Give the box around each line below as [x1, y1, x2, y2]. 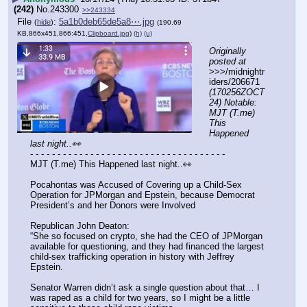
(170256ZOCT [209, 86, 265, 97]
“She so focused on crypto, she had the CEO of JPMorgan [30, 231, 262, 242]
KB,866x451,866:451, [17, 29, 88, 38]
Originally [209, 45, 246, 56]
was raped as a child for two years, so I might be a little [30, 293, 250, 304]
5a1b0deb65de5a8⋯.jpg [59, 16, 154, 27]
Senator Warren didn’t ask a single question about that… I [30, 282, 260, 293]
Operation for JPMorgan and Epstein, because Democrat [30, 190, 255, 201]
